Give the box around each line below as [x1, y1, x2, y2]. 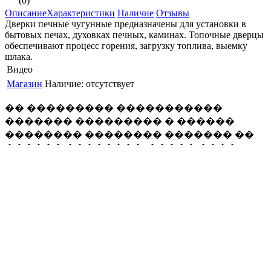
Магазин [7, 78, 42, 89]
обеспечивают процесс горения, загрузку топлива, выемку [5, 40, 247, 51]
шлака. [5, 51, 33, 62]
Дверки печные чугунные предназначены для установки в [5, 18, 246, 29]
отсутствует [86, 78, 134, 89]
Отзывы [156, 7, 189, 18]
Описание [5, 7, 47, 18]
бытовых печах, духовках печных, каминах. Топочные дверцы [5, 29, 264, 40]
